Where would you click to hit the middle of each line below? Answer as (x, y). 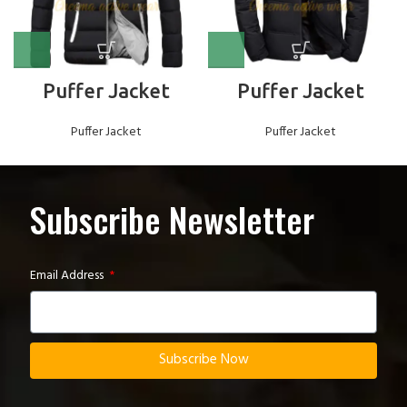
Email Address (68, 275)
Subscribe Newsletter (172, 218)
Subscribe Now (203, 360)
